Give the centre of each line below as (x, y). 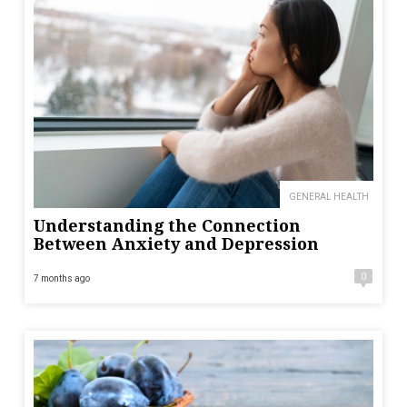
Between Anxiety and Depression (176, 243)
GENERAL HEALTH (329, 196)
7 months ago (62, 278)
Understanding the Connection (167, 225)
